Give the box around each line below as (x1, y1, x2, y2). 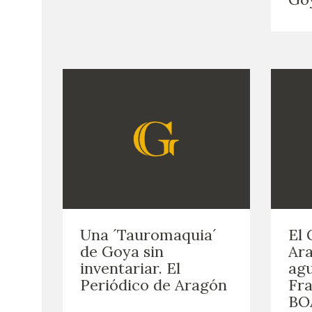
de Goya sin (80, 242, 164, 262)
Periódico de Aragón (80, 275, 227, 295)
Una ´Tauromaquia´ (80, 225, 217, 245)
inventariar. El (80, 258, 180, 279)
